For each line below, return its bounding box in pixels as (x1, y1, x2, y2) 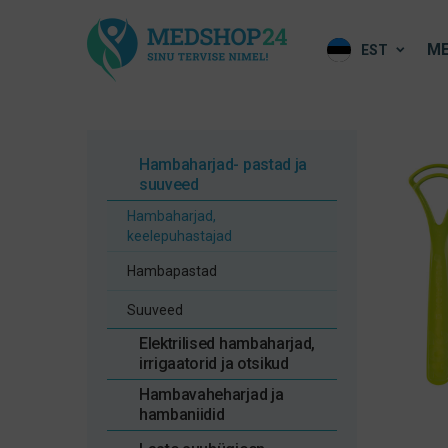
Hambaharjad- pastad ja (139, 155, 307, 174)
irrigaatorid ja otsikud (139, 354, 289, 373)
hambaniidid (139, 405, 225, 424)
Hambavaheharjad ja (139, 385, 284, 404)
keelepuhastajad (127, 228, 232, 244)
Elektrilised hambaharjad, (139, 334, 315, 353)
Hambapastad (127, 263, 217, 279)
